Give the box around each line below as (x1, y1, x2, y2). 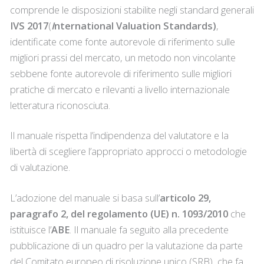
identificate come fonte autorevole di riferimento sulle (9, 34, 235, 48)
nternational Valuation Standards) (54, 18, 216, 32)
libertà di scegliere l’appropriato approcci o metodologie (9, 144, 247, 159)
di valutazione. (9, 160, 70, 174)
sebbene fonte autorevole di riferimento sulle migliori (9, 66, 232, 80)
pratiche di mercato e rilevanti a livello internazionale (9, 82, 230, 96)
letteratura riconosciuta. (9, 98, 110, 112)
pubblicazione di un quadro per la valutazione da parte (9, 239, 243, 253)
